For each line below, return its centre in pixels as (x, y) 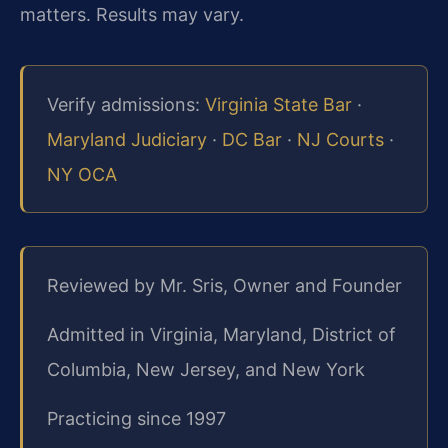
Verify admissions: (126, 104)
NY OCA (82, 174)
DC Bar (252, 139)
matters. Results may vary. (132, 15)
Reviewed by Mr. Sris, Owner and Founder (224, 285)
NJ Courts (340, 139)
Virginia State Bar (278, 104)
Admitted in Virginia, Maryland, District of (221, 334)
